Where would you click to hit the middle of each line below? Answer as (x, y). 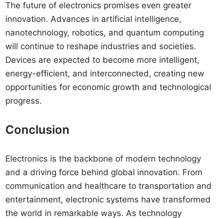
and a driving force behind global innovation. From (104, 172)
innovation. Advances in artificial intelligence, (94, 19)
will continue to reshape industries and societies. (101, 46)
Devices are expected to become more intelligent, (103, 60)
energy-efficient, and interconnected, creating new (105, 73)
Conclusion (38, 130)
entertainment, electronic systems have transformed (108, 200)
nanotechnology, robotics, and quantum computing (105, 33)
